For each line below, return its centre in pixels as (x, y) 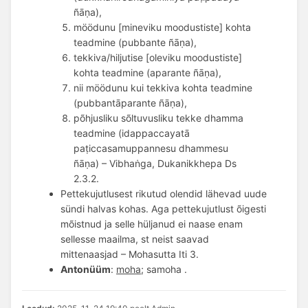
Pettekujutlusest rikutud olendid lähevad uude (164, 193)
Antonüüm (86, 269)
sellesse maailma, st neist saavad (135, 239)
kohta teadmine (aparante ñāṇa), (149, 72)
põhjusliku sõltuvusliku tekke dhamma (159, 118)
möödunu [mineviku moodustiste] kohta (163, 27)
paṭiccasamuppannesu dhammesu (151, 148)
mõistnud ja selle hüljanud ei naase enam (152, 223)
